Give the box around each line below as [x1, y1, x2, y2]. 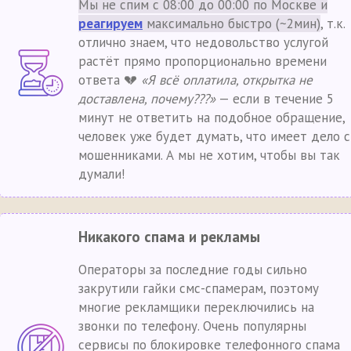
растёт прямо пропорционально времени [78, 52, 327, 70]
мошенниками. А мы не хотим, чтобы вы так [78, 147, 340, 164]
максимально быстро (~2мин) [143, 15, 320, 32]
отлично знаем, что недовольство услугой [78, 34, 328, 51]
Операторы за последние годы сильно [78, 261, 307, 278]
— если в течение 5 [215, 90, 334, 107]
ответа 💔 [78, 71, 141, 89]
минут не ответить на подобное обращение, [78, 109, 345, 126]
